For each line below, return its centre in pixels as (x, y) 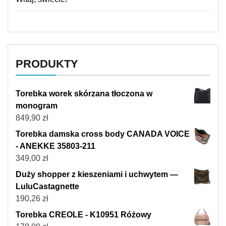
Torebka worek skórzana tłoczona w (84, 93)
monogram (37, 105)
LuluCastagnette (47, 186)
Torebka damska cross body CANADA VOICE (103, 134)
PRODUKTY (47, 64)
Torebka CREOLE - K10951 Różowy (83, 214)
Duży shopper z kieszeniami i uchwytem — (97, 174)
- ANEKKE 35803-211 (55, 146)
